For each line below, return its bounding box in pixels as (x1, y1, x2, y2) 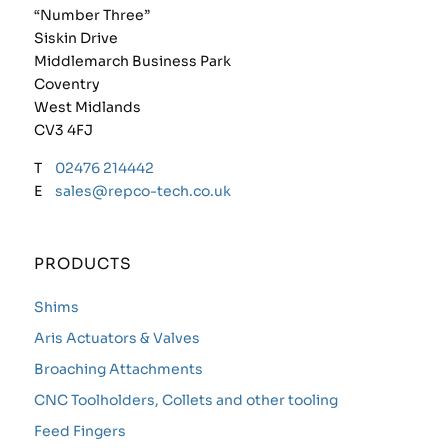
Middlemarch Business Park (33, 52, 231, 71)
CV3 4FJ (33, 121, 93, 140)
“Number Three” (33, 6, 150, 25)
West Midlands (33, 98, 141, 117)
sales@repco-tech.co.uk (54, 182, 231, 201)
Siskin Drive (33, 29, 118, 48)
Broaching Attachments (33, 360, 203, 379)
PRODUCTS (33, 254, 132, 274)
